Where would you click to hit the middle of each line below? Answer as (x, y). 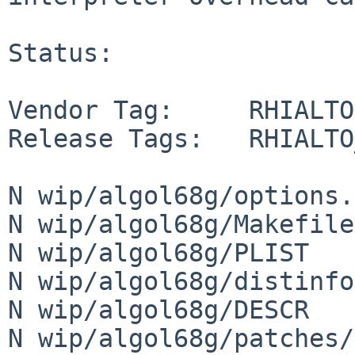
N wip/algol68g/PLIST (158, 252)
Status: (61, 53)
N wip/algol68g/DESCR (158, 309)
